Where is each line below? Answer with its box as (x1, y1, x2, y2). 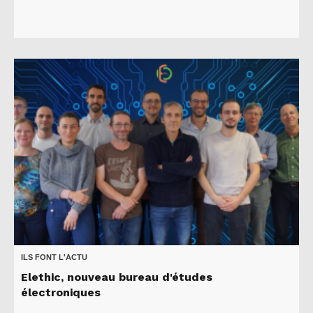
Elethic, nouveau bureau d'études (21, 270, 212, 284)
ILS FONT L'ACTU (21, 253, 87, 262)
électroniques (21, 286, 101, 300)
